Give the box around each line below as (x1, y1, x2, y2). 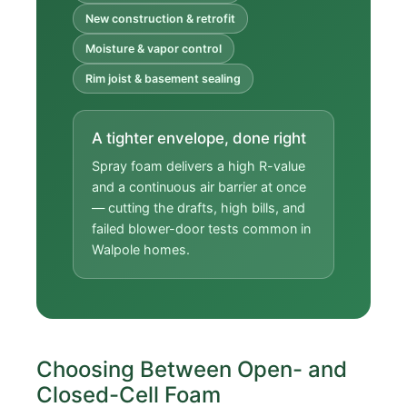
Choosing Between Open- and (36, 355, 347, 382)
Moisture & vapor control (85, 42, 222, 56)
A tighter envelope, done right (92, 129, 306, 148)
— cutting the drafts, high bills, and (92, 199, 305, 215)
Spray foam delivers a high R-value (92, 157, 305, 174)
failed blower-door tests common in (92, 220, 311, 236)
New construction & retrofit (85, 12, 235, 26)
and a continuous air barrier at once (92, 178, 306, 194)
